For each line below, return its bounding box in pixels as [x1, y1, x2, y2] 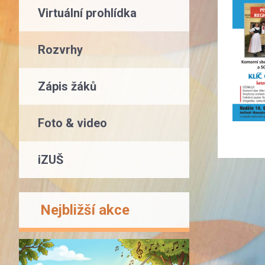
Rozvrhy [38, 43, 83, 57]
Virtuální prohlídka [38, 6, 137, 20]
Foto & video [38, 116, 107, 130]
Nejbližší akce [40, 202, 130, 218]
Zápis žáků [38, 79, 96, 93]
